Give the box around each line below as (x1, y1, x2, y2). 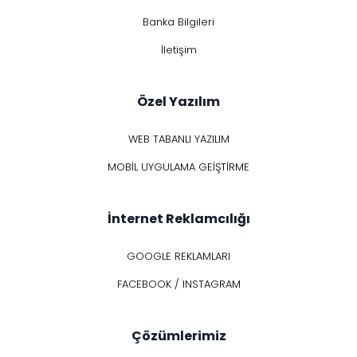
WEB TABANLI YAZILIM (127, 131, 229, 147)
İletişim (160, 42, 197, 58)
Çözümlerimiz (131, 327, 226, 346)
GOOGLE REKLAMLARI (127, 249, 230, 265)
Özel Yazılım (137, 92, 220, 112)
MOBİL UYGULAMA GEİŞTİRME (108, 159, 249, 175)
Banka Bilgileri (143, 14, 214, 30)
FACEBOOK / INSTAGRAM (116, 277, 241, 292)
